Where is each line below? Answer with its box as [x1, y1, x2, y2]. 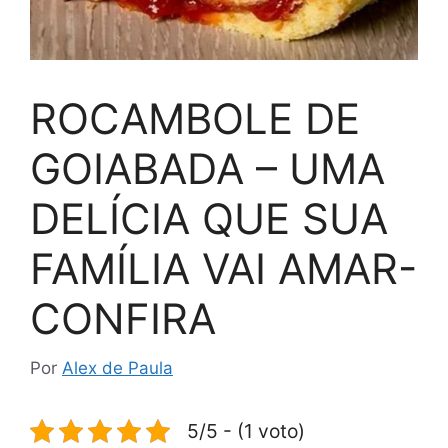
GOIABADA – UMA [30, 143, 385, 195]
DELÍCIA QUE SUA [30, 193, 388, 245]
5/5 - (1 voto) [187, 418, 305, 443]
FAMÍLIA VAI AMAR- [30, 243, 417, 295]
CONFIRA [30, 293, 216, 345]
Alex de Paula [62, 357, 173, 378]
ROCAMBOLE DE [30, 93, 360, 145]
